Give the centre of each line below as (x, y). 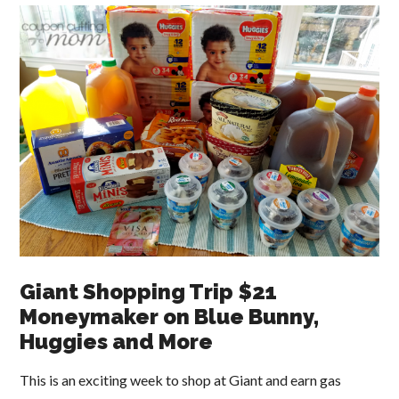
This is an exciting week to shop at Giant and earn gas (181, 380)
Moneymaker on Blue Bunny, (170, 317)
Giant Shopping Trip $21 (149, 292)
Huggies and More (117, 342)
